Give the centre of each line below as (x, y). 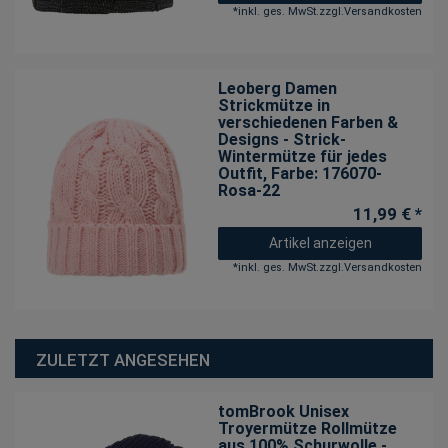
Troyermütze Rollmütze (308, 428)
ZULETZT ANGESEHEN (123, 359)
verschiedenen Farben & (308, 123)
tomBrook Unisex (284, 411)
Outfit (241, 174)
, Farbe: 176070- (323, 174)
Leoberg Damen (278, 89)
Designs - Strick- (282, 140)
